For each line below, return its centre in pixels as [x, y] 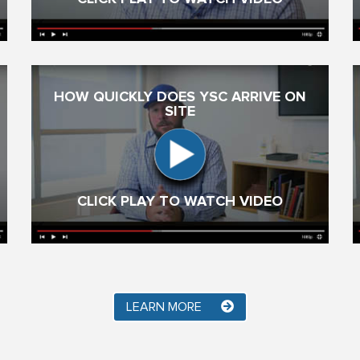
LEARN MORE [166, 307]
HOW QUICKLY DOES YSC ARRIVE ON [180, 97]
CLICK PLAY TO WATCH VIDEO [180, 202]
